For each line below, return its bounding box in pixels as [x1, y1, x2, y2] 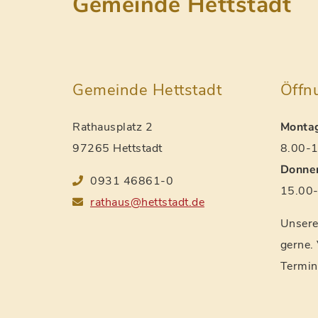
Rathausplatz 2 [72, 119, 153, 135]
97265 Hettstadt [72, 141, 163, 156]
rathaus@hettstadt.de [90, 194, 204, 210]
